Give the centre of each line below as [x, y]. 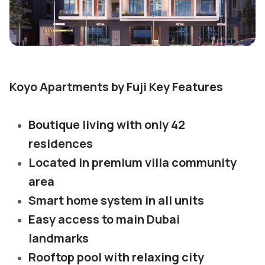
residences [61, 143]
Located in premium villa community [132, 162]
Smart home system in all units [116, 200]
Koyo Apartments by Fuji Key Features [116, 87]
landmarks [59, 238]
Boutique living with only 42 [107, 125]
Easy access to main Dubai [104, 219]
